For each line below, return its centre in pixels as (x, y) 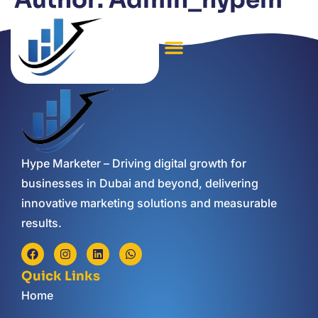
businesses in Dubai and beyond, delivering (140, 183)
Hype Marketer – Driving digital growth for (134, 163)
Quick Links (61, 276)
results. (42, 223)
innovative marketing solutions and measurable (149, 203)
